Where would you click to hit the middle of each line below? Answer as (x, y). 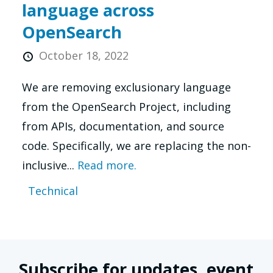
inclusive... (49, 165)
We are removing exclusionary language (126, 87)
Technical (53, 190)
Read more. (107, 165)
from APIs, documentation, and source (123, 126)
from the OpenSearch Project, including (126, 106)
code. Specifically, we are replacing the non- (136, 145)
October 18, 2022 (83, 55)
